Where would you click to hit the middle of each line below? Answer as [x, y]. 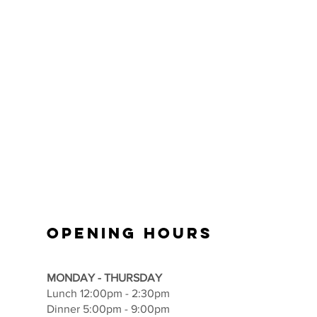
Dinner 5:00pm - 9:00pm [109, 309]
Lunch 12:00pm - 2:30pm [109, 293]
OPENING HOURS [129, 232]
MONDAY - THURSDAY [105, 277]
